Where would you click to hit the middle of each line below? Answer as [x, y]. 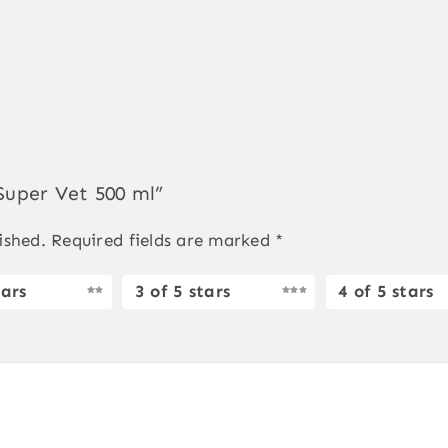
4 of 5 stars [386, 291]
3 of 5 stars [182, 291]
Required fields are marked [163, 239]
